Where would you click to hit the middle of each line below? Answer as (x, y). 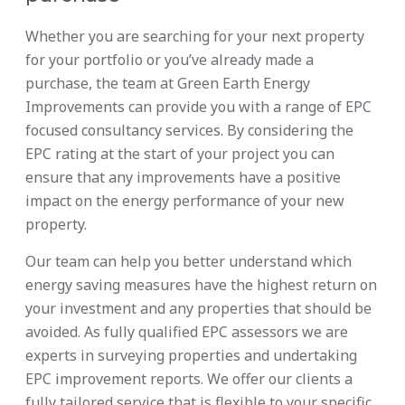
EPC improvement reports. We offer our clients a (189, 379)
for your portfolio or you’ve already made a (170, 60)
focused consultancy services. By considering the (189, 131)
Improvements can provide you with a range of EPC (198, 107)
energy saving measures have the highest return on (201, 285)
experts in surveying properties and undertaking (191, 356)
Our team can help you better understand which (188, 262)
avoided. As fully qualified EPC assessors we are (187, 332)
